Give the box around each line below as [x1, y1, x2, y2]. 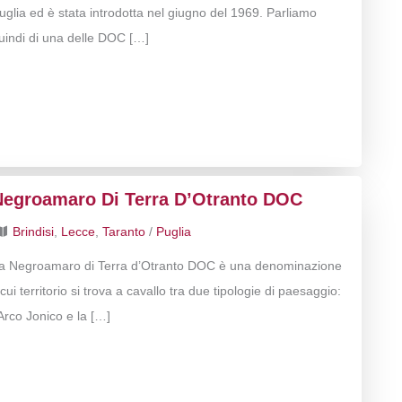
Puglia [156, 224, 192, 239]
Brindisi [13, 224, 55, 239]
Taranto [102, 224, 146, 239]
